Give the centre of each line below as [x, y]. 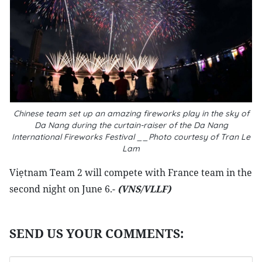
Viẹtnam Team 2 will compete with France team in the [131, 173]
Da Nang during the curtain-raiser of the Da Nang [131, 125]
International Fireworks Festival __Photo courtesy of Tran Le [131, 137]
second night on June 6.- [63, 189]
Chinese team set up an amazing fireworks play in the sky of [131, 113]
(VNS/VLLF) [145, 189]
